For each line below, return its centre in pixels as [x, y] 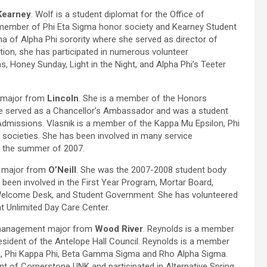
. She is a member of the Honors [143, 99]
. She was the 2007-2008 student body [151, 170]
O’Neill [62, 170]
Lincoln [63, 99]
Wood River [119, 229]
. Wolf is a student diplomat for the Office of [118, 15]
